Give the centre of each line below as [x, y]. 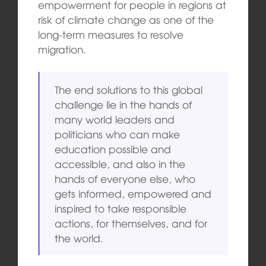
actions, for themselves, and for [131, 223]
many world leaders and [115, 119]
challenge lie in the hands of [123, 104]
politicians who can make [118, 134]
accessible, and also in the [120, 163]
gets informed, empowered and [133, 193]
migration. [62, 49]
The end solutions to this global [129, 89]
